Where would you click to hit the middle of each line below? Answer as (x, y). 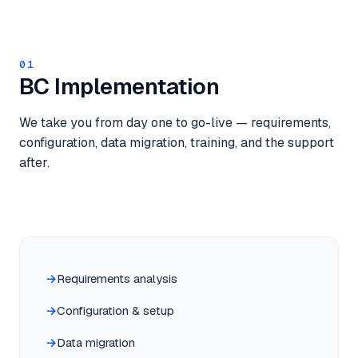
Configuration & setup (115, 310)
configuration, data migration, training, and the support (177, 143)
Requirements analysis (117, 278)
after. (34, 163)
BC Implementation (119, 86)
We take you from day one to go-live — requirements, (175, 123)
